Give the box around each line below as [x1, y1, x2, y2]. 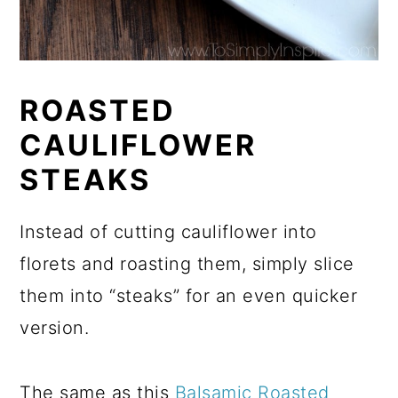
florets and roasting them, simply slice [20, 253, 354, 275]
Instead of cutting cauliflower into [20, 221, 317, 243]
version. [20, 317, 90, 339]
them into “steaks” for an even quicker [20, 285, 358, 307]
